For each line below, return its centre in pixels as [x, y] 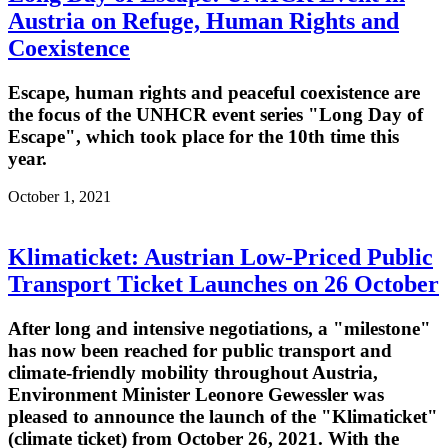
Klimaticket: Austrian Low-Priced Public [220, 257]
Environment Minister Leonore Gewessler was [196, 395]
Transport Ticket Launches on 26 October [223, 284]
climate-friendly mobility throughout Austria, [193, 373]
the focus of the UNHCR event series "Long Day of [215, 114]
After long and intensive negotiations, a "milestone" [219, 329]
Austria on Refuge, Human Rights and [203, 20]
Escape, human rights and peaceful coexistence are [214, 92]
